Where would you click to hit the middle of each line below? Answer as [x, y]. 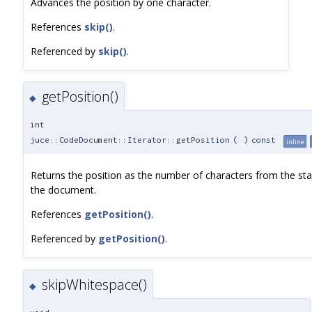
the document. [63, 190]
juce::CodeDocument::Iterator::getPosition [130, 140]
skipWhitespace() [94, 284]
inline [295, 142]
